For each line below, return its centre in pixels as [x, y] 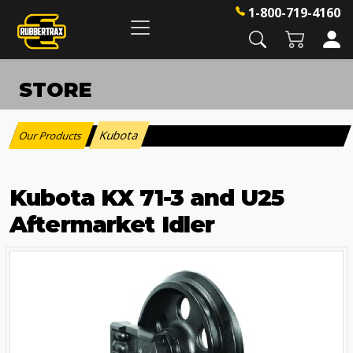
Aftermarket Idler [112, 224]
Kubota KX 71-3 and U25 [147, 197]
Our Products [51, 136]
